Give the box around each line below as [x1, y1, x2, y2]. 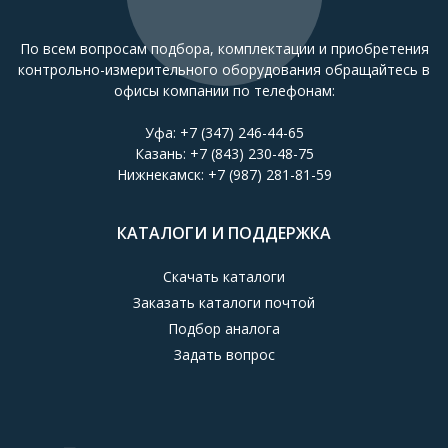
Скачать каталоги [163, 267, 285, 287]
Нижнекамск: [116, 165, 208, 185]
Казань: [134, 144, 190, 164]
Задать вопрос [173, 345, 275, 365]
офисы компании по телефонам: [113, 81, 335, 101]
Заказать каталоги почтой [133, 293, 315, 313]
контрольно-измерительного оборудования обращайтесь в [18, 60, 430, 80]
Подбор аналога [168, 319, 280, 339]
